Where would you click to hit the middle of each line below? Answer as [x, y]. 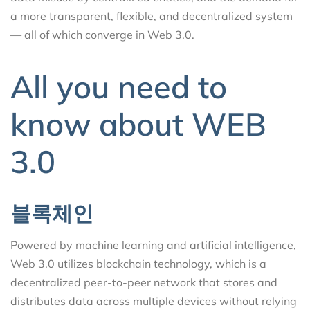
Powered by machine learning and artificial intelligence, [153, 245]
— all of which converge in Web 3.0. [102, 35]
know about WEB [138, 124]
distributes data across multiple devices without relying [154, 301]
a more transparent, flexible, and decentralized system [152, 16]
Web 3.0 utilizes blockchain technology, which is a [138, 263]
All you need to [119, 86]
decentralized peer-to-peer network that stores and [144, 282]
